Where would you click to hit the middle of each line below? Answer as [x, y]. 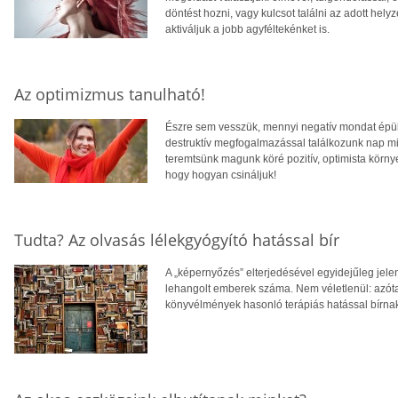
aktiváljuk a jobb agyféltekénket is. [247, 30]
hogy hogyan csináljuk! [221, 175]
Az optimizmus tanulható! [110, 95]
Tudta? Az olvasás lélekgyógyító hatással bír [177, 240]
